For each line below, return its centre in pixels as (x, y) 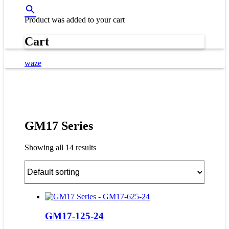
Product (37, 20)
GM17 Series (59, 125)
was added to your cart (87, 20)
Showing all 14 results (60, 147)
